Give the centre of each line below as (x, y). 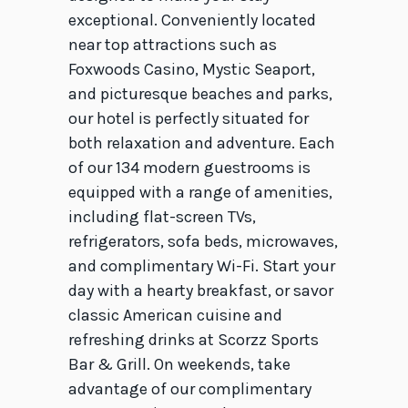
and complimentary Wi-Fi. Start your (201, 266)
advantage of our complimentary (189, 389)
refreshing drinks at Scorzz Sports (193, 340)
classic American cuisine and (175, 316)
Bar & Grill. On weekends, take (179, 365)
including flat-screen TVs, (162, 217)
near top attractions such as (172, 45)
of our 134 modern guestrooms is (189, 168)
